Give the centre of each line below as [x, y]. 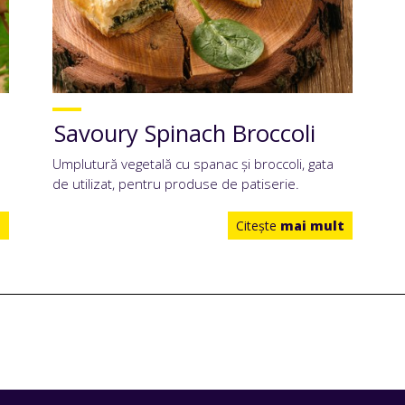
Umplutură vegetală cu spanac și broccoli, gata [193, 163]
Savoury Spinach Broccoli [184, 134]
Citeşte [258, 225]
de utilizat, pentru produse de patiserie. [176, 183]
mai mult [312, 225]
